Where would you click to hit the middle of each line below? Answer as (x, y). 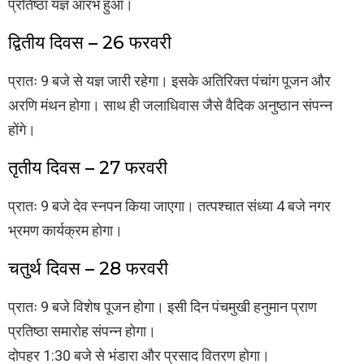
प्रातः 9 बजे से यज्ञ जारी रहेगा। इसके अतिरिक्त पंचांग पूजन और (169, 81)
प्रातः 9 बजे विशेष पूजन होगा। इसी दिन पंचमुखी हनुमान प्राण (162, 307)
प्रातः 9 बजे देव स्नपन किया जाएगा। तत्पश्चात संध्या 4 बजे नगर (169, 206)
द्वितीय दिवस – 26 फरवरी (90, 43)
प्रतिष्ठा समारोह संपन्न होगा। (82, 331)
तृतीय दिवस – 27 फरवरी (88, 168)
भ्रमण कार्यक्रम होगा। (65, 231)
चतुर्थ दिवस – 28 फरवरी (88, 269)
